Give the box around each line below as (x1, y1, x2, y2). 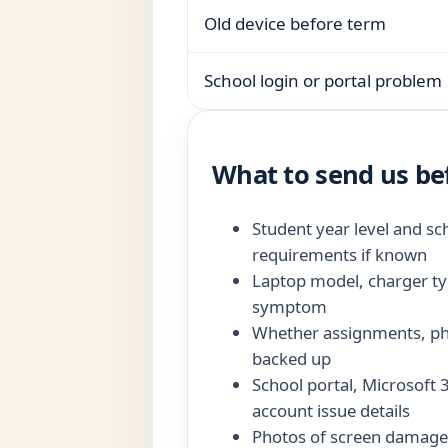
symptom (252, 295, 327, 319)
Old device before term (204, 12, 386, 36)
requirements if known (252, 243, 427, 267)
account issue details (252, 399, 410, 423)
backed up (252, 347, 331, 371)
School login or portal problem (204, 69, 442, 93)
